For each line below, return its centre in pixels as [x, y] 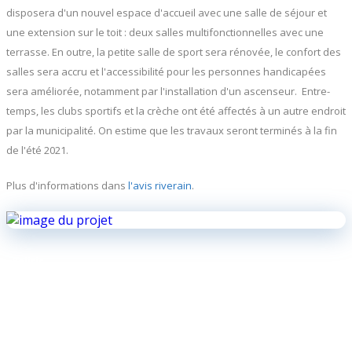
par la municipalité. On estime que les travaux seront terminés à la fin [172, 130]
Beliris [28, 261]
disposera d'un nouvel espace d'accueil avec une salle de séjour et [167, 13]
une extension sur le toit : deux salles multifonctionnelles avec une [165, 32]
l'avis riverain [160, 185]
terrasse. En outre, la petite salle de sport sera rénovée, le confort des [174, 52]
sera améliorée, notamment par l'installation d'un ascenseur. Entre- [168, 91]
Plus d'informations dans [67, 185]
